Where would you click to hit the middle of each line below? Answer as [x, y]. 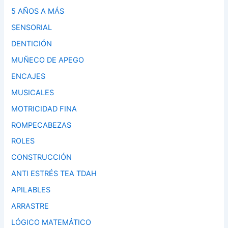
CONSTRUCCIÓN [42, 158]
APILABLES [31, 190]
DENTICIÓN [32, 44]
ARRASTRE [30, 206]
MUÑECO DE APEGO [48, 60]
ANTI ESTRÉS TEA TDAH [54, 174]
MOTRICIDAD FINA [44, 109]
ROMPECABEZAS [41, 125]
